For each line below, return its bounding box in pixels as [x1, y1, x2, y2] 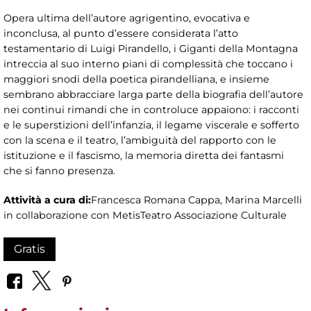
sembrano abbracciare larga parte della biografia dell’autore [3, 88, 303, 101]
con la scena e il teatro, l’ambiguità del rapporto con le [3, 134, 276, 147]
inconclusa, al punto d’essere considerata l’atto [3, 27, 238, 40]
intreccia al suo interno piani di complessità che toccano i [3, 58, 293, 71]
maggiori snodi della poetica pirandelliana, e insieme [3, 73, 269, 86]
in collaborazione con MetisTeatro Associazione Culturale [3, 209, 287, 222]
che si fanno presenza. [3, 165, 115, 178]
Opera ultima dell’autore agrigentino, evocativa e [3, 12, 250, 25]
